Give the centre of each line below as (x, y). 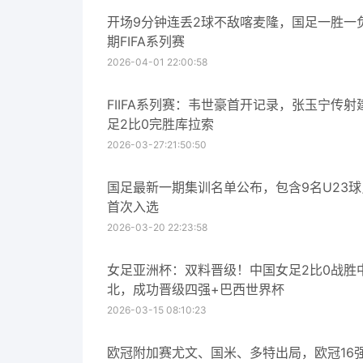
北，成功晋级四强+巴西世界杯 (196, 289)
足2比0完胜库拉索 (160, 124)
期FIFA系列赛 (146, 41)
